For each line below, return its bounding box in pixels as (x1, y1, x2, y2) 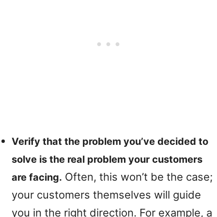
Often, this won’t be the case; (62, 170, 213, 183)
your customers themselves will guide (12, 188, 201, 201)
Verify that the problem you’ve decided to (12, 136, 208, 147)
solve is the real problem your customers (12, 154, 202, 165)
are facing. (12, 171, 62, 183)
